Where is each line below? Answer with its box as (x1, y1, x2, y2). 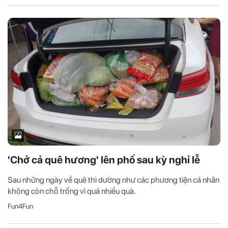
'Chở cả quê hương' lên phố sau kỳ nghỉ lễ (8, 153, 200, 166)
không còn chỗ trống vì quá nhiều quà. (8, 186, 136, 196)
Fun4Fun (8, 202, 33, 210)
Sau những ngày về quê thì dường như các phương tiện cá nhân (8, 175, 219, 185)
